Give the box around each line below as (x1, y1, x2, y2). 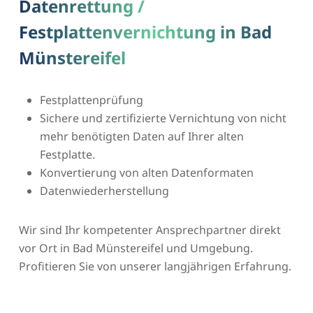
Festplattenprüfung (39, 92, 143, 108)
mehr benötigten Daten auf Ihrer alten (39, 128, 244, 144)
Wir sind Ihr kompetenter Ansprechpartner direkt (18, 221, 281, 238)
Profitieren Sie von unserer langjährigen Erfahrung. (18, 258, 291, 274)
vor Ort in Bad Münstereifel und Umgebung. (18, 240, 253, 256)
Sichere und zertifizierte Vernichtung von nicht (39, 110, 286, 126)
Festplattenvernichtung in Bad (18, 20, 272, 43)
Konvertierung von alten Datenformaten (39, 164, 254, 180)
